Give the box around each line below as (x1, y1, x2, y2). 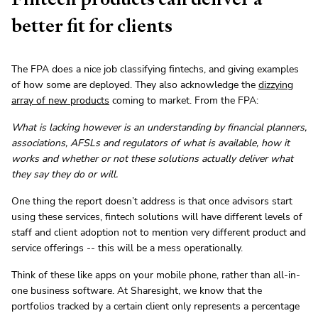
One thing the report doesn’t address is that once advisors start (11, 194, 292, 209)
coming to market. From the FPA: (109, 94, 258, 108)
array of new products (11, 94, 109, 108)
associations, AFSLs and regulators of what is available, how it (11, 136, 290, 150)
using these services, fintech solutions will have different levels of (11, 210, 302, 224)
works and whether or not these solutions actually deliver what (11, 152, 293, 166)
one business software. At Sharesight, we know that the (11, 284, 262, 298)
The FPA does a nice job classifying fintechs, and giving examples (11, 62, 299, 77)
